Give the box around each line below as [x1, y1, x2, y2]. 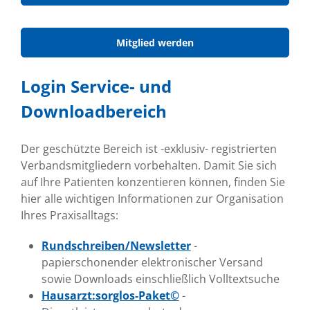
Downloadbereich [20, 99, 167, 122]
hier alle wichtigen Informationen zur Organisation [20, 190, 284, 206]
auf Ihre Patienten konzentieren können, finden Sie [20, 174, 285, 190]
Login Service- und [20, 74, 172, 98]
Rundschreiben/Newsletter [41, 237, 191, 253]
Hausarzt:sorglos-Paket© [41, 287, 179, 303]
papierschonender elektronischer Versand [41, 254, 263, 270]
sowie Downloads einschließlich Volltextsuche [41, 271, 280, 286]
